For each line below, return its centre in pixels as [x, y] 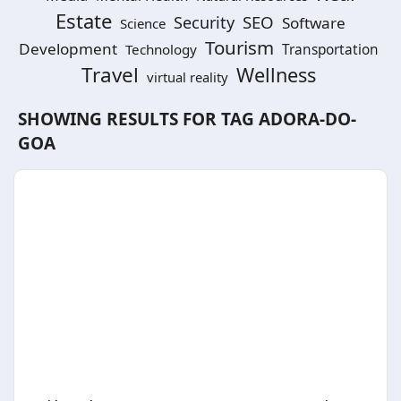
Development [68, 49]
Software [314, 23]
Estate [84, 21]
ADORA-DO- [307, 119]
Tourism [239, 47]
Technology [161, 49]
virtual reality [187, 77]
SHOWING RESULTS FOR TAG [138, 119]
